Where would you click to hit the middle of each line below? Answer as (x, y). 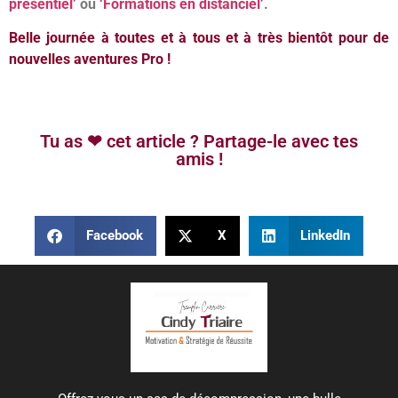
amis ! (199, 159)
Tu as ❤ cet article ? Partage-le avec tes (199, 141)
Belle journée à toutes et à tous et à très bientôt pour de (199, 38)
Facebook (115, 236)
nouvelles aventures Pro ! (90, 60)
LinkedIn (326, 236)
